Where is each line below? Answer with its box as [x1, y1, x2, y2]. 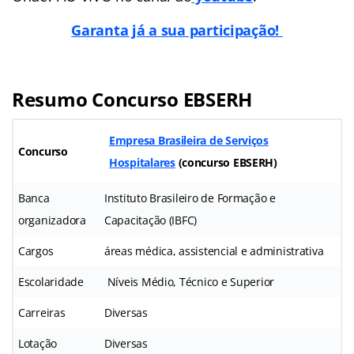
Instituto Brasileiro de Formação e [104, 190, 276, 205]
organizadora [18, 212, 86, 228]
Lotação [18, 335, 58, 351]
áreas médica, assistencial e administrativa [104, 243, 324, 258]
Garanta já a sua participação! [71, 20, 283, 40]
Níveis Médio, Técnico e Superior [104, 273, 275, 289]
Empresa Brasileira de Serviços [109, 132, 269, 148]
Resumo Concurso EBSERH [12, 85, 253, 112]
